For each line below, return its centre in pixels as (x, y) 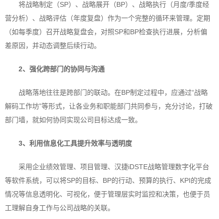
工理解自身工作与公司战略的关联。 (60, 208)
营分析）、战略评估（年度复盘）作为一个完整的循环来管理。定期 (108, 18)
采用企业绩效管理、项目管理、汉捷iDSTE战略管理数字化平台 (114, 167)
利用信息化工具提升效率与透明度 (81, 143)
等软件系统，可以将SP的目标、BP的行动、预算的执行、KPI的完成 (108, 180)
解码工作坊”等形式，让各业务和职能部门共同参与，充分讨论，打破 (109, 106)
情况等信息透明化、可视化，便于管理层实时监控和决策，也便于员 (108, 194)
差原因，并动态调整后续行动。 (53, 45)
